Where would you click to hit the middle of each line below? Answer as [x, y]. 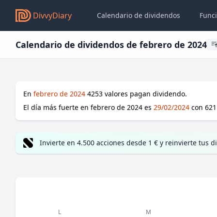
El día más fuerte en [57, 107]
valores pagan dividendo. [145, 94]
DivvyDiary [52, 15]
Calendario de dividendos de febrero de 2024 [111, 45]
